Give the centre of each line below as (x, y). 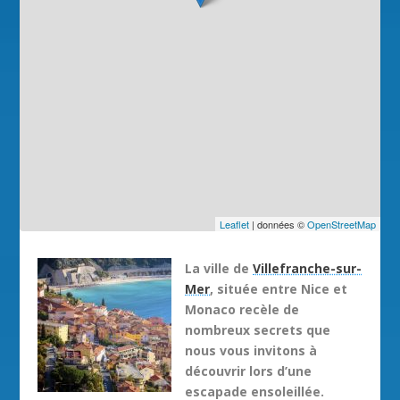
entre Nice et (305, 288)
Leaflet (234, 224)
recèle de (268, 309)
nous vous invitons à (251, 350)
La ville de (219, 268)
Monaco (211, 309)
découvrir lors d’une (249, 371)
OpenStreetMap (341, 224)
